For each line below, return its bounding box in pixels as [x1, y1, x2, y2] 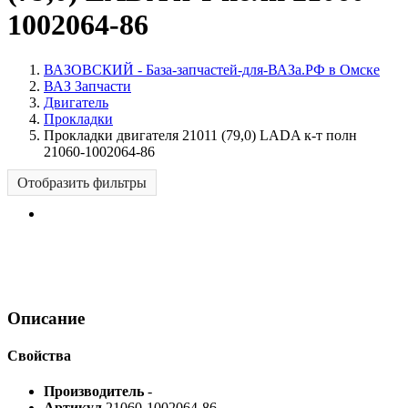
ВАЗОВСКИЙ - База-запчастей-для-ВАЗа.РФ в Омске [44, 61, 380, 77]
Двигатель [44, 94, 108, 110]
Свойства [7, 347, 71, 363]
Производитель [44, 383, 148, 400]
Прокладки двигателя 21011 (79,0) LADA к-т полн [44, 127, 357, 143]
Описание [7, 308, 85, 328]
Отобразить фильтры [17, 174, 147, 190]
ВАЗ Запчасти [44, 77, 131, 94]
